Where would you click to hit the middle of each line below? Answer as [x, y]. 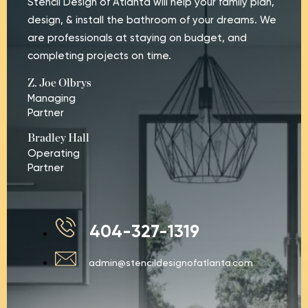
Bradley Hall [58, 139]
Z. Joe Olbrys [59, 83]
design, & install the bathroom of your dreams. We [152, 20]
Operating [54, 154]
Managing [52, 98]
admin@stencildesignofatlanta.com [171, 262]
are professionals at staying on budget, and [137, 37]
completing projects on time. [99, 55]
